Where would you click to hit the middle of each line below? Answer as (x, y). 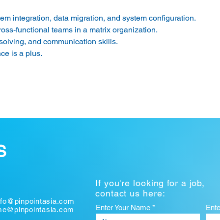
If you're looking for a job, (150, 183)
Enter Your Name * (125, 207)
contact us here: (130, 193)
